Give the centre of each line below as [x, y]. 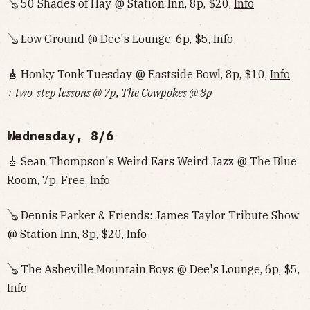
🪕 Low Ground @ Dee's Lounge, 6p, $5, [110, 39]
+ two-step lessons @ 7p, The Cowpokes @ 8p [110, 93]
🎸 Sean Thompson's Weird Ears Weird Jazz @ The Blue [152, 161]
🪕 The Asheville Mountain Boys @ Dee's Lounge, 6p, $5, [153, 269]
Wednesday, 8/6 [60, 136]
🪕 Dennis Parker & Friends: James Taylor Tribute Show [153, 215]
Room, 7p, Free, [48, 180]
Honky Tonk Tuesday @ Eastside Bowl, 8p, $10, [144, 74]
